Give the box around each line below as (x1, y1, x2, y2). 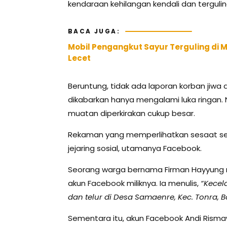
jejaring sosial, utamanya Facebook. (68, 143, 202, 154)
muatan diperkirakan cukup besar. (68, 108, 195, 119)
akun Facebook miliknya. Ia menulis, (68, 178, 201, 189)
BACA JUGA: (68, 27, 120, 36)
